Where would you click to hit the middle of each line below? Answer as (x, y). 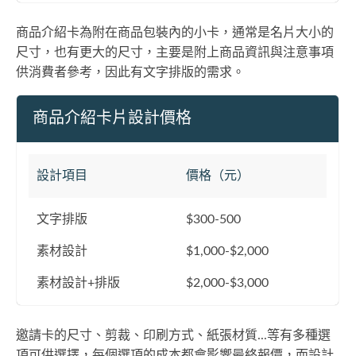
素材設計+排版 (78, 283)
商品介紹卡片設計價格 (112, 118)
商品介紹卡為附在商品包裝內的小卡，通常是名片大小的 (175, 33)
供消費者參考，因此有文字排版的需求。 (130, 72)
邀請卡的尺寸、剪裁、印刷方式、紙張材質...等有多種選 (173, 335)
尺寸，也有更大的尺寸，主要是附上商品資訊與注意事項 (175, 52)
